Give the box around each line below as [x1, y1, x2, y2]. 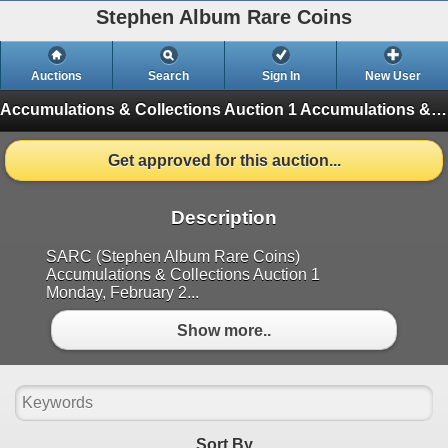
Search [148, 69, 189, 83]
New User [364, 69, 421, 83]
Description [171, 207, 277, 229]
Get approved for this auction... [107, 151, 341, 169]
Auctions [31, 69, 82, 83]
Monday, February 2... [46, 284, 199, 302]
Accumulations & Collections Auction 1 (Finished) [300, 100, 431, 118]
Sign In [261, 69, 300, 83]
